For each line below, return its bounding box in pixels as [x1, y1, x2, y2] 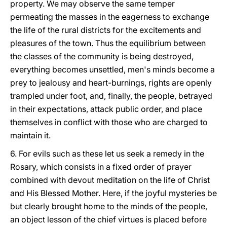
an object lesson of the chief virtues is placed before [10, 214, 207, 224]
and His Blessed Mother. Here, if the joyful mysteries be [10, 188, 217, 198]
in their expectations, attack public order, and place [10, 104, 202, 114]
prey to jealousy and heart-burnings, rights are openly [10, 78, 212, 88]
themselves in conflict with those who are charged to [10, 117, 208, 127]
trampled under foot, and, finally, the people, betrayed [10, 91, 212, 101]
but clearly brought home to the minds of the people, [10, 201, 207, 211]
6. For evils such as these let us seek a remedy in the [10, 148, 204, 159]
